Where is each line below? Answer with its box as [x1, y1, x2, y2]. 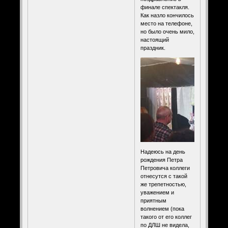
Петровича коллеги [140, 164, 190, 171]
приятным [140, 197, 166, 204]
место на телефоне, [140, 20, 192, 26]
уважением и [140, 189, 174, 195]
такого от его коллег [140, 213, 192, 220]
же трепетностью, [140, 181, 186, 187]
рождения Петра [140, 156, 183, 163]
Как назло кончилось [140, 12, 194, 18]
